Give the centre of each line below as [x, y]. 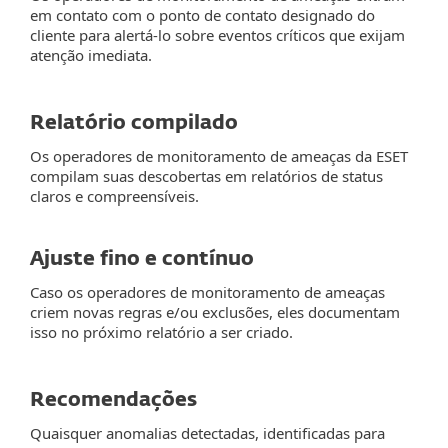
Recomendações [113, 400]
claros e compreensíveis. [114, 196]
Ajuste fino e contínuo [142, 259]
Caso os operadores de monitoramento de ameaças [207, 292]
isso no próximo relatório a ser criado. [161, 332]
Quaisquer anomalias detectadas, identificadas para [207, 433]
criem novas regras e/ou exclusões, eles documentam [215, 312]
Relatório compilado [134, 123]
